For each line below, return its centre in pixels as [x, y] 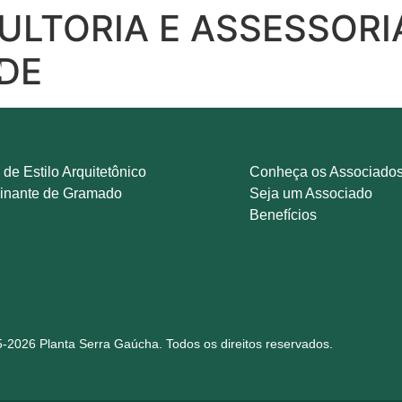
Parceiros [315, 75]
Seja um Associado [311, 193]
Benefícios [283, 215]
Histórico [228, 75]
